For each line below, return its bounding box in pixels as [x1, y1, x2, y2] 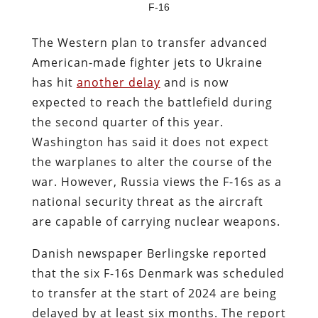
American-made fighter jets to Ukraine [31, 54, 263, 70]
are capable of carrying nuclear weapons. [31, 213, 284, 229]
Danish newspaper [31, 245, 147, 261]
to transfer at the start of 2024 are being [31, 285, 277, 301]
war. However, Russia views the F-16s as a [31, 173, 282, 190]
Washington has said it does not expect [31, 133, 269, 150]
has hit [31, 74, 77, 90]
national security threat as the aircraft [31, 193, 263, 209]
